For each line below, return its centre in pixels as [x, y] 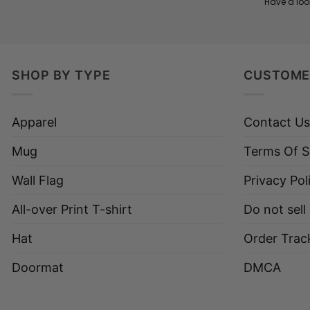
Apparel [34, 122]
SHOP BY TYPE [61, 75]
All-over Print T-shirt [72, 209]
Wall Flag [38, 180]
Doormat [38, 267]
